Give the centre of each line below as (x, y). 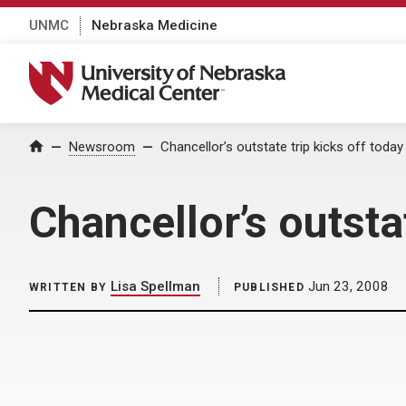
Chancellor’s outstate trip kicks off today (282, 147)
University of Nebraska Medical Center (169, 71)
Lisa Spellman (155, 286)
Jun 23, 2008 (346, 286)
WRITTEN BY (68, 287)
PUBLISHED (269, 287)
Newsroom (102, 147)
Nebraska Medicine (155, 25)
